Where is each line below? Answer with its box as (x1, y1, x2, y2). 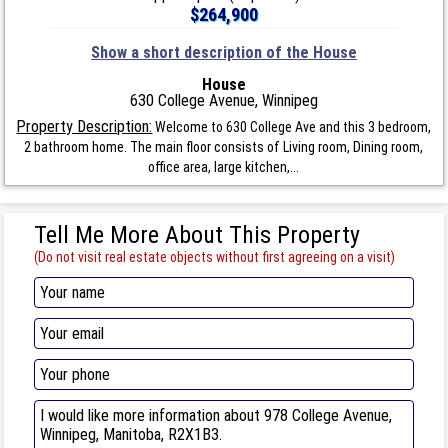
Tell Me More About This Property (34, 220, 361, 249)
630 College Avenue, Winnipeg (129, 90, 318, 110)
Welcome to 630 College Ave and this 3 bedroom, (152, 118, 432, 135)
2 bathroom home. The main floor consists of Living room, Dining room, (24, 138, 424, 155)
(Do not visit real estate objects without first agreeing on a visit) (34, 248, 396, 265)
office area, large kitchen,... (148, 158, 300, 175)
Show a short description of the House (90, 42, 357, 62)
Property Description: (16, 116, 153, 136)
